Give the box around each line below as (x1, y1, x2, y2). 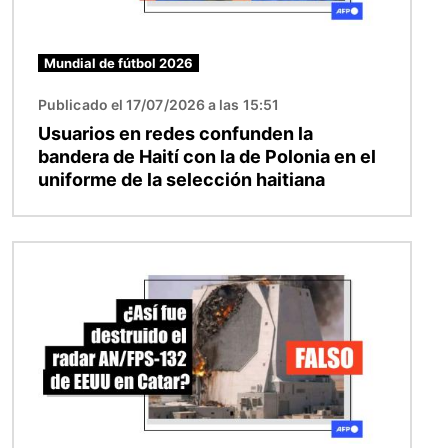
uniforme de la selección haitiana (38, 168, 325, 190)
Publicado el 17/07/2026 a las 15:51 (38, 95, 279, 113)
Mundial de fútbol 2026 (44, 54, 193, 71)
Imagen (13, 243, 71, 264)
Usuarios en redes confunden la (38, 122, 313, 144)
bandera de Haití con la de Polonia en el (38, 145, 376, 167)
